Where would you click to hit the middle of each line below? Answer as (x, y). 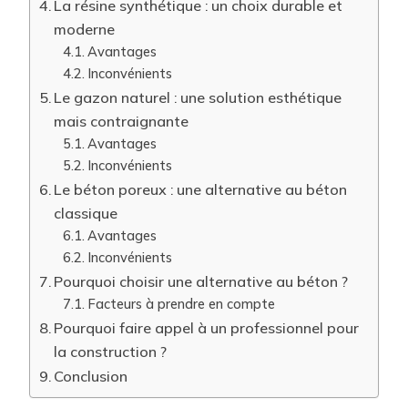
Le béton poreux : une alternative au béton (201, 189)
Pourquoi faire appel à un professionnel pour (207, 328)
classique (86, 213)
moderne (85, 29)
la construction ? (111, 352)
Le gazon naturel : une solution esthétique (198, 97)
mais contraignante (122, 121)
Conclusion (91, 376)
